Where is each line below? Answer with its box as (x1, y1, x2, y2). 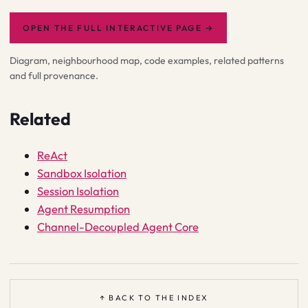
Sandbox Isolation (37, 165, 126, 180)
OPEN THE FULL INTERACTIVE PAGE (23, 23, 202, 34)
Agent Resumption (37, 201, 130, 216)
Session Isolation (37, 183, 119, 198)
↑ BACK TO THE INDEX (99, 293, 209, 303)
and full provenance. (10, 69, 98, 82)
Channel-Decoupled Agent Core (37, 219, 199, 234)
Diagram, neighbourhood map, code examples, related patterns (10, 54, 284, 67)
